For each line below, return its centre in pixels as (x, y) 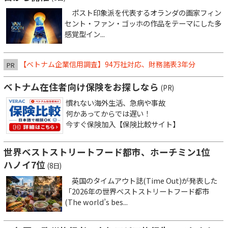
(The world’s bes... (96, 202)
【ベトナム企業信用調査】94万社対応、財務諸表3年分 (107, 64)
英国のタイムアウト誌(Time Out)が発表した (141, 180)
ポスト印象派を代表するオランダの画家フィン (143, 12)
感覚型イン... (85, 34)
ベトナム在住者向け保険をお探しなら (81, 87)
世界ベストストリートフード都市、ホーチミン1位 (111, 152)
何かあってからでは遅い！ (108, 113)
